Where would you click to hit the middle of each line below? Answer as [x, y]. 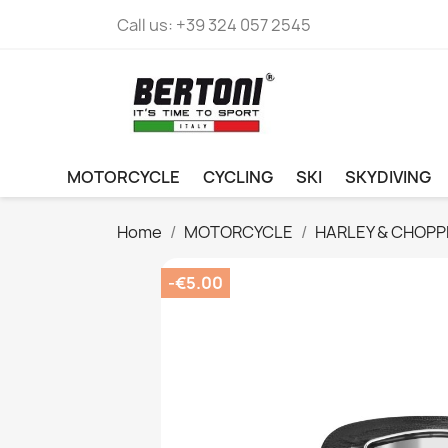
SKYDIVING [387, 177]
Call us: [146, 25]
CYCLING [237, 177]
